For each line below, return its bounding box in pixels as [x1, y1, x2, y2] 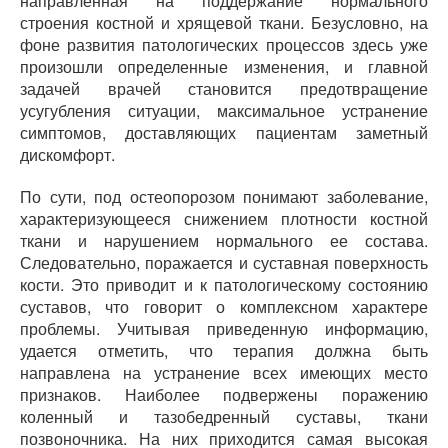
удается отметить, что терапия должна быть [20, 339, 428, 362]
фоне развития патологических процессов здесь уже [20, 33, 428, 56]
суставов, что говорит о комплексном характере [20, 295, 428, 318]
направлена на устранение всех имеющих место [20, 361, 428, 384]
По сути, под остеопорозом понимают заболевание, [20, 185, 428, 208]
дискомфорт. [20, 143, 115, 166]
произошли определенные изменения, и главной [20, 55, 428, 78]
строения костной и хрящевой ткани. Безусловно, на [20, 11, 428, 34]
